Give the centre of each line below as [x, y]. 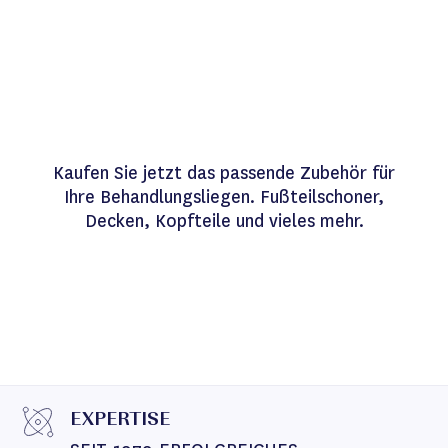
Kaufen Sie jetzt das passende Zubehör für [224, 173]
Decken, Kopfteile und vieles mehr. [224, 221]
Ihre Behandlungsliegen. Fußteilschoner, [224, 197]
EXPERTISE [120, 421]
